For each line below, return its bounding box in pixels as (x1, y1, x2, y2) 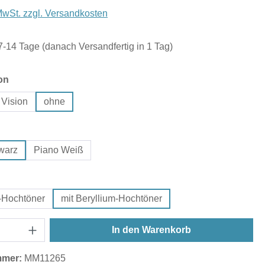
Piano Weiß (34, 144, 83, 155)
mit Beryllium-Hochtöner (61, 193, 162, 203)
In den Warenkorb (112, 224, 191, 235)
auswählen (8, 73, 59, 84)
